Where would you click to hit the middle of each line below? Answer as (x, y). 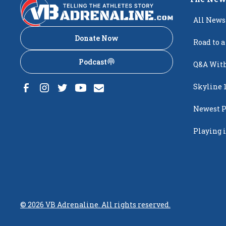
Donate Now (97, 38)
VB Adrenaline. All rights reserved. (107, 205)
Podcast (93, 62)
